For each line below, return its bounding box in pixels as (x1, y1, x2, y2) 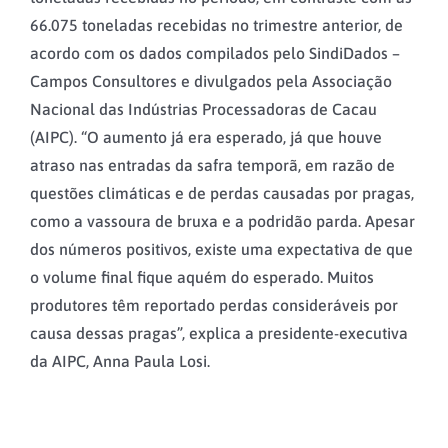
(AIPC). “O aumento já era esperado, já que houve (30, 128, 382, 147)
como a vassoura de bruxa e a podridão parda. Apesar (30, 212, 415, 231)
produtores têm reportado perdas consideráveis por (30, 296, 398, 315)
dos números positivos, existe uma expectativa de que (30, 240, 413, 259)
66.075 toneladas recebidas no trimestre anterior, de (30, 16, 403, 35)
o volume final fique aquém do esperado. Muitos (30, 268, 374, 287)
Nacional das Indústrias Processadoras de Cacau (30, 100, 377, 119)
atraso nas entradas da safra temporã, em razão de (30, 156, 395, 175)
